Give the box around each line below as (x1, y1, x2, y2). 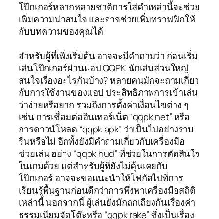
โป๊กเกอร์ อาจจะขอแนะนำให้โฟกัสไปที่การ (19, 171, 183, 184)
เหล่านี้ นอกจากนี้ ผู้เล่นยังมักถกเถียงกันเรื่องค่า (19, 196, 196, 209)
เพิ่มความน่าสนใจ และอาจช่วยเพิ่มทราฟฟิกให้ (19, 12, 195, 25)
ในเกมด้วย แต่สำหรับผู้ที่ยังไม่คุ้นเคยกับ (19, 159, 168, 172)
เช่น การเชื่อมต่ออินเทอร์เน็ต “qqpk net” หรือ (19, 110, 190, 123)
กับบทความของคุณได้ (19, 24, 103, 38)
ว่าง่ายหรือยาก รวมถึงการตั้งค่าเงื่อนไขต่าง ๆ (19, 98, 189, 111)
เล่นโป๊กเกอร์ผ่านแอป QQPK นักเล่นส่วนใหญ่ (19, 61, 189, 74)
